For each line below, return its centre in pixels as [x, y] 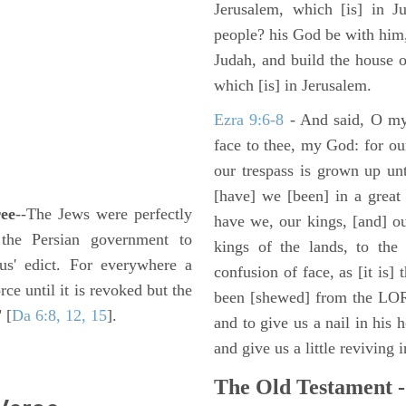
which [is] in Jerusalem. [293, 85]
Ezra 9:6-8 [249, 120]
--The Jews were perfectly [104, 214]
